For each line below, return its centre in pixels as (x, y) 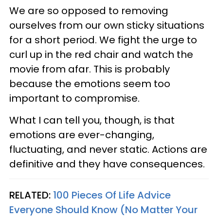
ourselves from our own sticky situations (107, 25)
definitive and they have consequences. (107, 164)
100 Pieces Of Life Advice (112, 195)
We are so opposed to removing (89, 10)
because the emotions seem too (90, 83)
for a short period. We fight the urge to (103, 40)
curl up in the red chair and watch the (101, 54)
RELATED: (31, 195)
